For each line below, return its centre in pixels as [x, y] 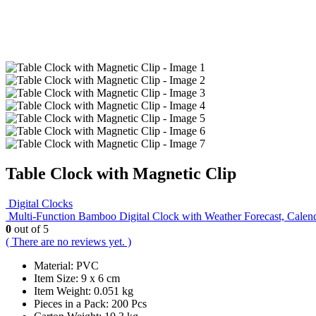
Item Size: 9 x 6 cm [77, 278]
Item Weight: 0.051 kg [84, 291]
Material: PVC [66, 265]
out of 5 [30, 229]
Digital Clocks [41, 203]
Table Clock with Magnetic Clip [121, 173]
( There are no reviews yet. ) [68, 241]
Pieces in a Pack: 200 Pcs [90, 303]
